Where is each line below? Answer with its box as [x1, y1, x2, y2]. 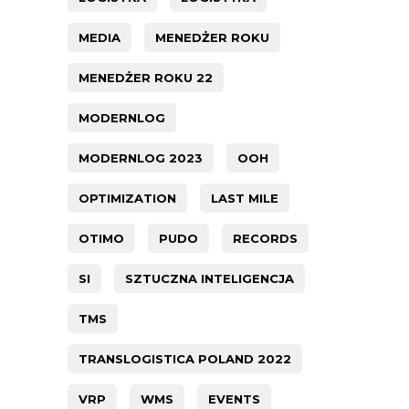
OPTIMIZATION [79, 191, 176, 206]
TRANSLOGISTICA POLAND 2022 [79, 351, 291, 367]
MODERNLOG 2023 [79, 151, 203, 166]
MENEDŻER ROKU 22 [79, 70, 213, 86]
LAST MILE [211, 191, 278, 206]
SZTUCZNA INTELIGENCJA [125, 271, 294, 287]
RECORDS [233, 231, 298, 246]
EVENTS [208, 392, 260, 407]
